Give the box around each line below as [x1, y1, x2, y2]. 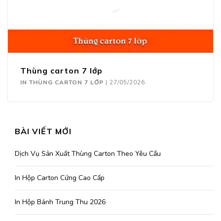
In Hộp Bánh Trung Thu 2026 [15, 197, 106, 207]
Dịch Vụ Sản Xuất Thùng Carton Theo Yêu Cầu [15, 149, 161, 159]
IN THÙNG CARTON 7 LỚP [20, 78, 104, 87]
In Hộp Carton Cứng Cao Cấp [15, 173, 105, 183]
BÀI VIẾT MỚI [15, 126, 72, 137]
